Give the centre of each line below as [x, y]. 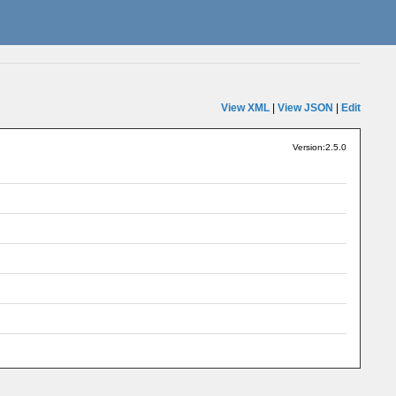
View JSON [305, 108]
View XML [245, 108]
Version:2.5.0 [319, 147]
